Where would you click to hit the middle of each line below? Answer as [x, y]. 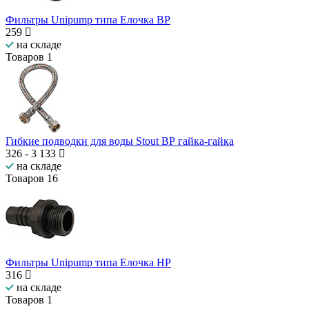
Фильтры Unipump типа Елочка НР [88, 263]
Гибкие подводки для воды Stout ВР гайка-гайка [120, 141]
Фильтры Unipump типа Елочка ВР [88, 20]
